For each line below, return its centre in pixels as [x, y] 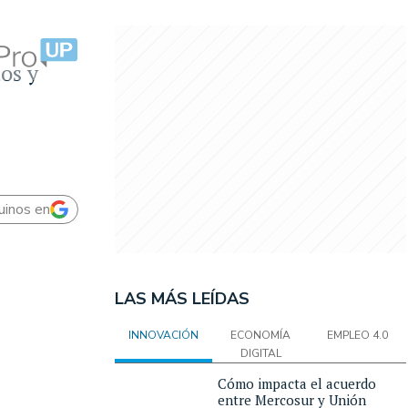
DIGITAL [260, 353]
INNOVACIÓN [163, 335]
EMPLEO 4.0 [358, 335]
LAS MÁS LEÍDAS [182, 299]
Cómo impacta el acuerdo [297, 383]
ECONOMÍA [260, 335]
